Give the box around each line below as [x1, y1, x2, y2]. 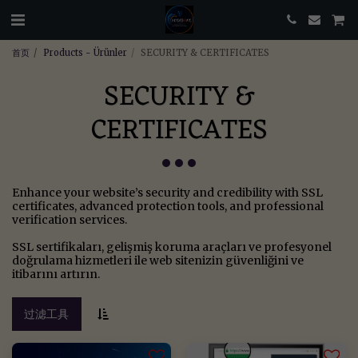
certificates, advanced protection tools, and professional [12, 199, 324, 213]
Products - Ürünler [43, 47, 127, 58]
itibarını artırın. [12, 267, 100, 281]
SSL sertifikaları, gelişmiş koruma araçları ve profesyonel [12, 240, 332, 254]
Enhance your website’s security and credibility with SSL [12, 185, 323, 200]
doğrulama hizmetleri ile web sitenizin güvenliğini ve [12, 253, 304, 268]
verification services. [12, 213, 127, 227]
